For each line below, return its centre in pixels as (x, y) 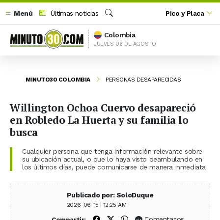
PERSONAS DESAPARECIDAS (143, 79)
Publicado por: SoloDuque (110, 195)
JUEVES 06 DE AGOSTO (125, 44)
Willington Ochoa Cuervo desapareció (103, 107)
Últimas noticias (73, 13)
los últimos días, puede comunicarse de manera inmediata (114, 167)
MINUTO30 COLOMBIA (58, 79)
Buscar (115, 24)
